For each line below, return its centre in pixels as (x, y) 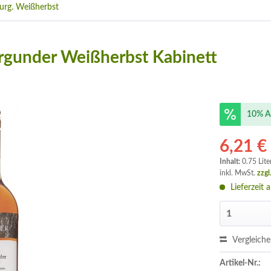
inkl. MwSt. (239, 173)
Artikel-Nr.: (240, 263)
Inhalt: (231, 162)
